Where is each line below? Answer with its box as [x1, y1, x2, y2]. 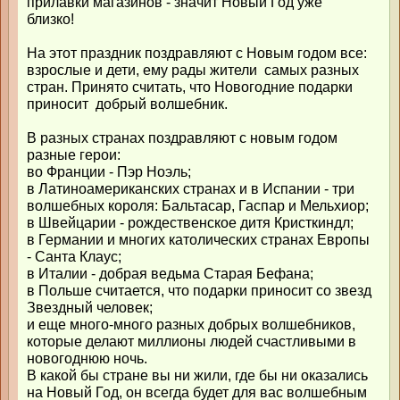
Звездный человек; [27, 300, 153, 315]
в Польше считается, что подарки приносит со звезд [27, 283, 371, 298]
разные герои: [27, 147, 121, 162]
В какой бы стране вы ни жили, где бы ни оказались [27, 368, 368, 383]
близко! [27, 12, 74, 27]
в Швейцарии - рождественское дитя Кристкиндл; [27, 215, 354, 230]
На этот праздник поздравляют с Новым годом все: [27, 46, 367, 61]
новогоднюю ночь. [27, 351, 147, 366]
